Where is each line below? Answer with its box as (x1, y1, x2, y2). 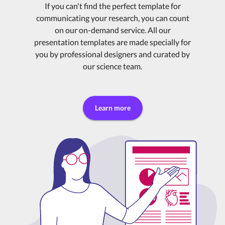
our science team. (83, 61, 142, 71)
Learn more (94, 103, 131, 113)
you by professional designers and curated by (35, 49, 190, 59)
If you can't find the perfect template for (44, 1, 181, 11)
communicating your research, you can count (36, 13, 189, 23)
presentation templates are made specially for (34, 37, 191, 47)
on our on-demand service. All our (54, 25, 171, 35)
